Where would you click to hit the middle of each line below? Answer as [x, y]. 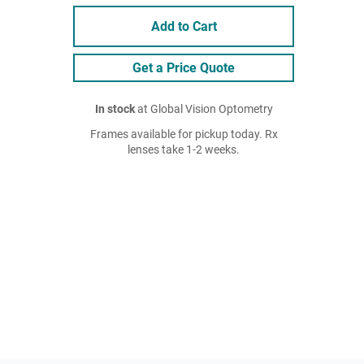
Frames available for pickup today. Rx [184, 134]
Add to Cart [184, 26]
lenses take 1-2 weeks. [184, 150]
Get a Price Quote [184, 68]
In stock [115, 109]
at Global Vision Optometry [204, 109]
